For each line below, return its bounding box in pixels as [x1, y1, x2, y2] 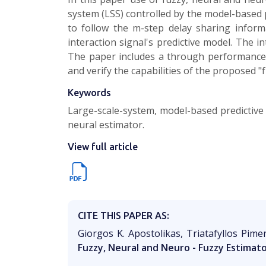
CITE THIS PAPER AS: [78, 210, 169, 221]
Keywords [68, 87, 111, 98]
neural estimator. [68, 118, 144, 131]
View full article [68, 141, 138, 152]
